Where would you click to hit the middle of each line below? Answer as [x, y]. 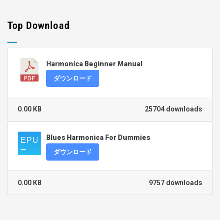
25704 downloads [174, 109]
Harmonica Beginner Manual [94, 64]
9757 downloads [176, 183]
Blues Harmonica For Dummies [98, 138]
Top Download [39, 26]
